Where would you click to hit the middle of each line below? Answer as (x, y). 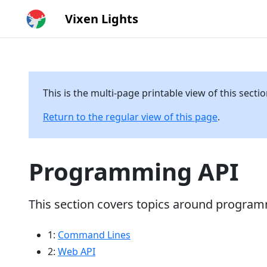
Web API (77, 252)
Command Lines (94, 235)
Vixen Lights (101, 18)
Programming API (134, 171)
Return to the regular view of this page (130, 117)
